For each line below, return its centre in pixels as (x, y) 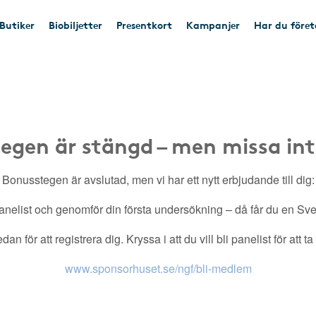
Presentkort (144, 25)
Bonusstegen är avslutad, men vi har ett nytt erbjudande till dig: (158, 180)
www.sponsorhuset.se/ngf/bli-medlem (158, 268)
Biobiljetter (75, 25)
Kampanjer (213, 25)
